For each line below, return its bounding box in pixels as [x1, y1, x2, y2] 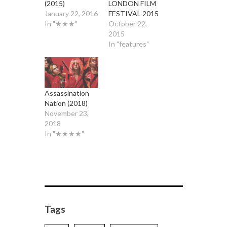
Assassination [44, 89, 89, 98]
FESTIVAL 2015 [108, 9, 159, 18]
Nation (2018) [44, 99, 88, 108]
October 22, [108, 19, 147, 28]
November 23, [44, 109, 89, 118]
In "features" [108, 40, 149, 49]
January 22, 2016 [44, 9, 98, 18]
